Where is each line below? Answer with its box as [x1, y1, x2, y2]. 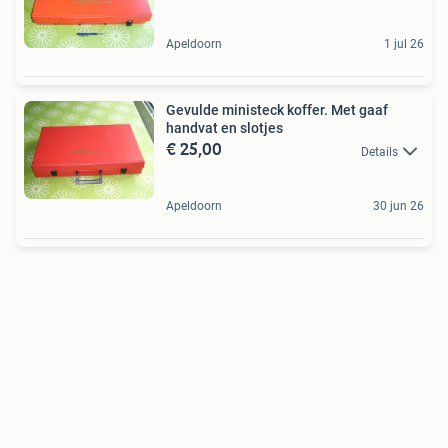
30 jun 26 [373, 198, 424, 213]
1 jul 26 [384, 37, 424, 52]
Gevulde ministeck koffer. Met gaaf [166, 102, 388, 119]
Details [361, 144, 398, 159]
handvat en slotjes [166, 120, 283, 137]
